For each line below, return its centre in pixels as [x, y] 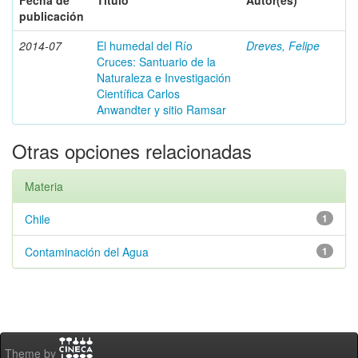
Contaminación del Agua [87, 252]
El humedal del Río [145, 46]
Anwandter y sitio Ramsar [161, 109]
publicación [52, 16]
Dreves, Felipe [283, 46]
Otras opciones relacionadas [132, 151]
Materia [44, 186]
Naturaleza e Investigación [164, 78]
